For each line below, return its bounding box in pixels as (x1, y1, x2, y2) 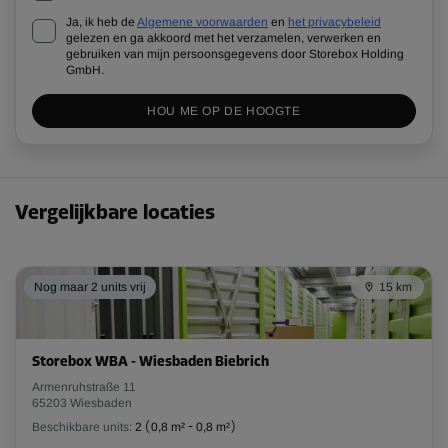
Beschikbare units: (32, 420, 132, 435)
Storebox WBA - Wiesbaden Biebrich (32, 355, 269, 371)
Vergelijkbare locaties (15, 204, 215, 225)
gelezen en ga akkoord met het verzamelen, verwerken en (66, 31, 381, 46)
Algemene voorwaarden (137, 15, 268, 30)
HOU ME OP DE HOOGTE (147, 104, 301, 119)
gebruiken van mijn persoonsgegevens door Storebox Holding (66, 47, 404, 62)
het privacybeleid (288, 15, 381, 30)
